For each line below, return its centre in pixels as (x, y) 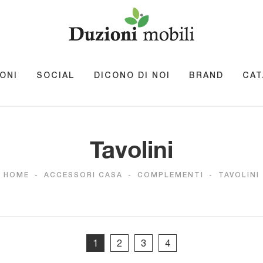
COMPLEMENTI (171, 176)
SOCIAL (55, 76)
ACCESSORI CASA (83, 176)
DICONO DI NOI (132, 76)
